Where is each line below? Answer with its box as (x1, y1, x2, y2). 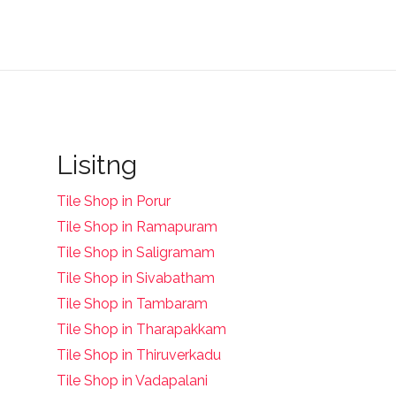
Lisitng (56, 148, 137, 180)
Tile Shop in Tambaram (56, 294, 208, 312)
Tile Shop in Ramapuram (56, 217, 217, 235)
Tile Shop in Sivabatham (56, 269, 215, 286)
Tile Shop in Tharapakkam (56, 320, 226, 338)
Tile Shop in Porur (56, 192, 171, 209)
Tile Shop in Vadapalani (56, 371, 208, 389)
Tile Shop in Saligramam (56, 243, 215, 261)
